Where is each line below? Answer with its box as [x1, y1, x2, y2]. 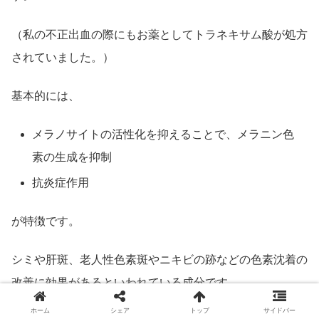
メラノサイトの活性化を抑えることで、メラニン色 [32, 128, 295, 141]
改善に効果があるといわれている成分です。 [11, 276, 239, 289]
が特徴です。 [11, 214, 80, 227]
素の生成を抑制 [32, 151, 113, 164]
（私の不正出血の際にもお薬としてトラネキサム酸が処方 [11, 28, 308, 41]
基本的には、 [11, 89, 80, 102]
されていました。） [11, 51, 114, 63]
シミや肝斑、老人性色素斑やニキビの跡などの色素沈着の [11, 253, 308, 266]
